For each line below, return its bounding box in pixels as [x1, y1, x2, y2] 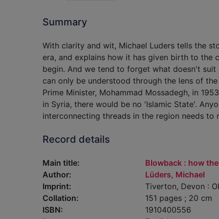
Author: [43, 170, 71, 179]
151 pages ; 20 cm [145, 193, 212, 203]
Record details [43, 133, 110, 145]
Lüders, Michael [145, 170, 205, 179]
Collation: [43, 193, 79, 203]
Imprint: [43, 181, 71, 191]
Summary [43, 16, 87, 28]
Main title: [43, 158, 80, 168]
